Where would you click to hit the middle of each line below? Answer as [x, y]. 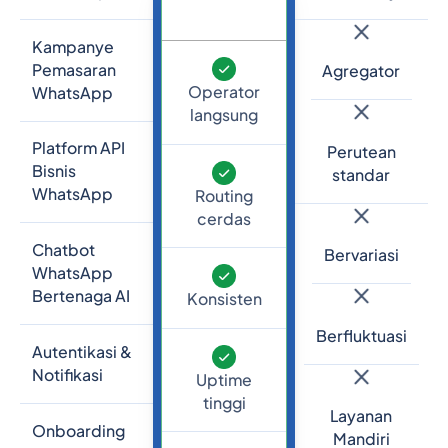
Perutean [361, 151]
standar [361, 174]
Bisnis [53, 171]
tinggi [224, 402]
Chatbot [63, 250]
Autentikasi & [81, 351]
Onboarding [78, 430]
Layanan [361, 416]
